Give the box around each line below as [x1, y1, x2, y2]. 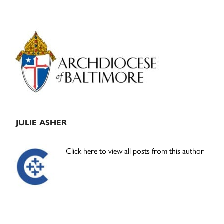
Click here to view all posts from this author [66, 145, 204, 157]
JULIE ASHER [16, 118, 67, 128]
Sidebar [10, 40, 65, 59]
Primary [10, 22, 69, 41]
